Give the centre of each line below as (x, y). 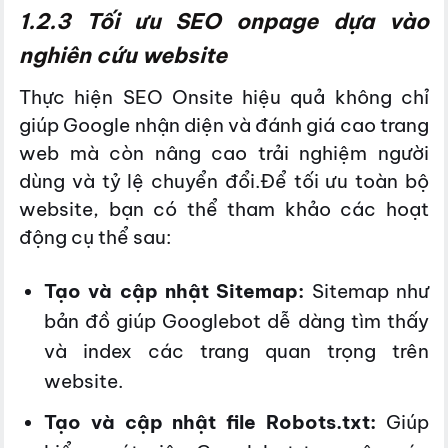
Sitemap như (366, 290)
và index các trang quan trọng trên (236, 350)
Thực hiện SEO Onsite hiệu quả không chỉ (224, 97)
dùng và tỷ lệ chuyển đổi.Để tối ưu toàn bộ (224, 181)
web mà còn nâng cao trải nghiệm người (224, 153)
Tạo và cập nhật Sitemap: (174, 290)
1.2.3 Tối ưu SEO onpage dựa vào (224, 21)
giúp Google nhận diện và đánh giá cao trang (224, 125)
